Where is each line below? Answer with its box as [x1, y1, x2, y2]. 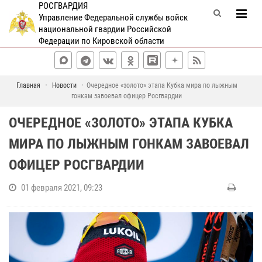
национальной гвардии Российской [39, 24, 172, 35]
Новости [51, 81, 77, 89]
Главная [16, 81, 40, 89]
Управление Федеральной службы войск [39, 12, 188, 23]
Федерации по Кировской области [39, 36, 165, 46]
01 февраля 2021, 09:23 [21, 182, 102, 193]
